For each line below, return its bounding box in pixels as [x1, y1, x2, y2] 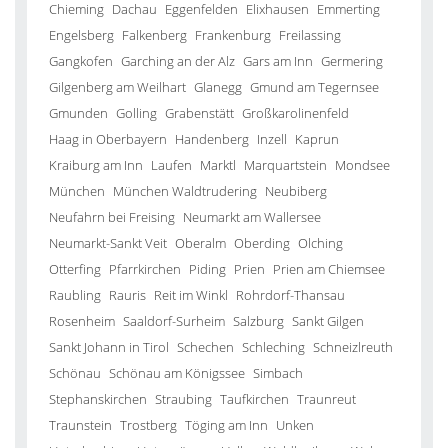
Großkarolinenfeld [242, 104, 349, 122]
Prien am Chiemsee [273, 260, 385, 278]
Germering [321, 52, 383, 70]
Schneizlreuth [313, 338, 393, 356]
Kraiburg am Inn [49, 156, 143, 174]
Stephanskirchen [49, 390, 147, 408]
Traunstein [49, 416, 112, 434]
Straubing [155, 390, 212, 408]
